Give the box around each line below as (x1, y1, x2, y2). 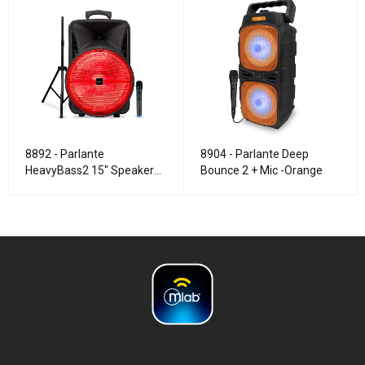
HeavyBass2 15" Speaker (25, 163, 154, 177)
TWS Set (25, 179, 70, 193)
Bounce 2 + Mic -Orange (200, 163, 323, 177)
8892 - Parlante (25, 147, 104, 161)
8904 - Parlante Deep (200, 147, 309, 161)
